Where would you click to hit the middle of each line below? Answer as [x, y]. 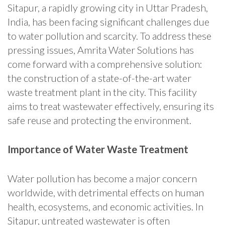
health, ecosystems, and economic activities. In [105, 207]
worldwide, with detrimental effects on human [106, 193]
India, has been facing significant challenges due [108, 22]
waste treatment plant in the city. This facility [102, 92]
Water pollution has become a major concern [102, 179]
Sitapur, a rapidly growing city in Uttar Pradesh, [108, 8]
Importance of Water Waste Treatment [98, 149]
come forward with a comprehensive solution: [105, 64]
